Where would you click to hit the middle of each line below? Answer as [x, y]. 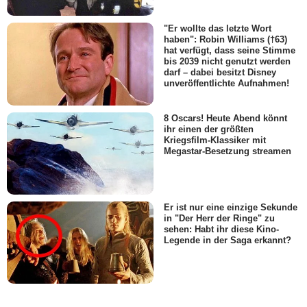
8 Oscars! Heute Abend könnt [225, 118]
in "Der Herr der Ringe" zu [219, 219]
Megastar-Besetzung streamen [228, 151]
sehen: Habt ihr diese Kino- [221, 230]
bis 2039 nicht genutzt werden [227, 62]
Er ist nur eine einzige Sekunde [231, 207]
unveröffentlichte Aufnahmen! [226, 84]
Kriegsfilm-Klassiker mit [215, 140]
